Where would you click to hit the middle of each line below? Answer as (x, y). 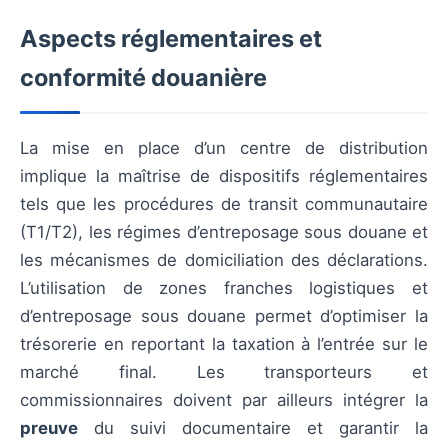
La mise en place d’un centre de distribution (224, 148)
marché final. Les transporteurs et (224, 372)
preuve (49, 428)
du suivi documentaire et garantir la (253, 428)
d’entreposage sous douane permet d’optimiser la (224, 316)
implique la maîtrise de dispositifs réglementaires (224, 176)
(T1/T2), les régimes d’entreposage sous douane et (224, 232)
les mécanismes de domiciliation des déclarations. (224, 260)
